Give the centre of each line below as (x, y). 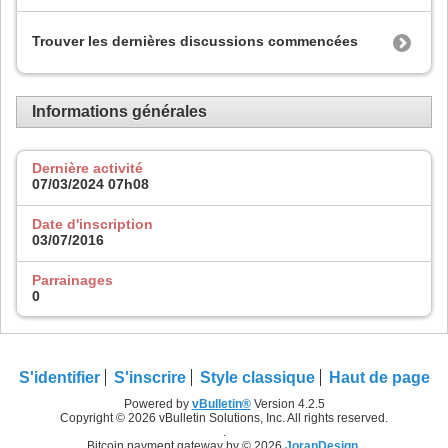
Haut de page (379, 378)
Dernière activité (87, 168)
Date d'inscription (92, 224)
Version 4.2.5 (287, 404)
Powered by (157, 404)
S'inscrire (149, 378)
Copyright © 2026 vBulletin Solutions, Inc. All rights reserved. (224, 418)
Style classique (257, 378)
